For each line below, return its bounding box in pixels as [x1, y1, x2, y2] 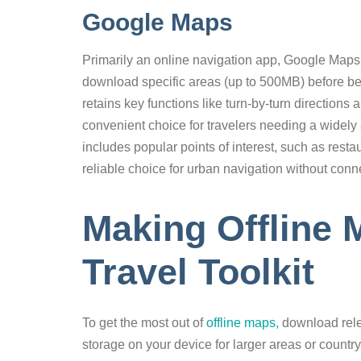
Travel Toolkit [82, 251, 314, 293]
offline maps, [203, 316, 279, 330]
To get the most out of [82, 316, 203, 330]
